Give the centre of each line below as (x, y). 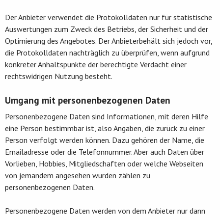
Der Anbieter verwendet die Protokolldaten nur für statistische (109, 17)
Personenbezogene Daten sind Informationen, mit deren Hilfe (107, 116)
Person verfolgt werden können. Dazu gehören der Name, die (105, 140)
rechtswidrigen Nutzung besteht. (59, 76)
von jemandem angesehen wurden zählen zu (78, 175)
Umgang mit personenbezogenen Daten (88, 100)
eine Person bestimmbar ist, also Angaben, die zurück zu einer (105, 128)
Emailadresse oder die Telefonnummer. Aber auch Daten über (105, 151)
